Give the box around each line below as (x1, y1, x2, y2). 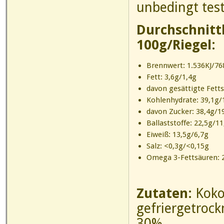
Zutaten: (136, 185, 195, 201)
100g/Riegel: (136, 37, 215, 52)
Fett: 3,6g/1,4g (146, 72, 196, 81)
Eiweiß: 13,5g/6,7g (146, 130, 208, 139)
